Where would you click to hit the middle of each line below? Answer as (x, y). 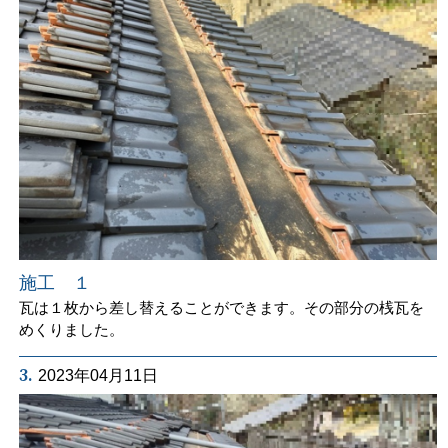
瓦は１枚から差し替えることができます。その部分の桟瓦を (222, 307)
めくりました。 (72, 329)
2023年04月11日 (98, 375)
